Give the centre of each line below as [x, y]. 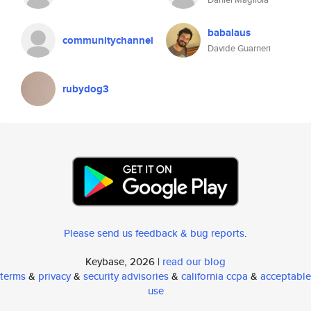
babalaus [229, 33]
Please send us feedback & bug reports [154, 233]
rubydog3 [86, 89]
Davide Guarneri [239, 48]
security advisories [126, 276]
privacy [54, 276]
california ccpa [215, 276]
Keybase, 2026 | [124, 261]
